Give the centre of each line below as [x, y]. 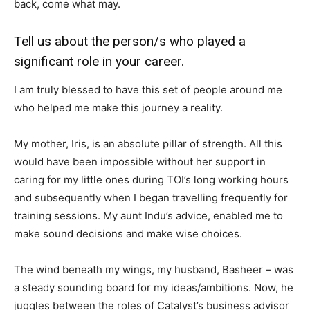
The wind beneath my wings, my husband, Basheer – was [154, 270]
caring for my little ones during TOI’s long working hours [151, 180]
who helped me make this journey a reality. [120, 108]
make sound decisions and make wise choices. [129, 234]
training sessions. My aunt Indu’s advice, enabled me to [148, 216]
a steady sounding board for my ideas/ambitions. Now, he [154, 288]
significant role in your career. [101, 62]
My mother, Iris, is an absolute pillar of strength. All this [148, 144]
